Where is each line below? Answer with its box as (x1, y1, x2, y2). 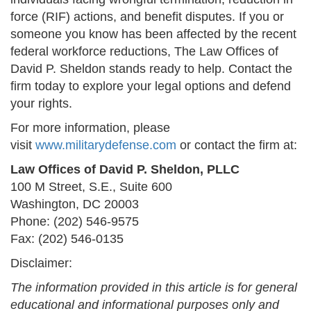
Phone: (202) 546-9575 (10, 215, 139, 229)
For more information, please (10, 121, 170, 135)
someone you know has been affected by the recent (10, 27, 296, 42)
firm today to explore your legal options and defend (10, 79, 291, 94)
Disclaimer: (10, 256, 72, 271)
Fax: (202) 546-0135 (10, 232, 124, 246)
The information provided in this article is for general (10, 280, 297, 295)
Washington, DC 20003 (10, 197, 139, 212)
